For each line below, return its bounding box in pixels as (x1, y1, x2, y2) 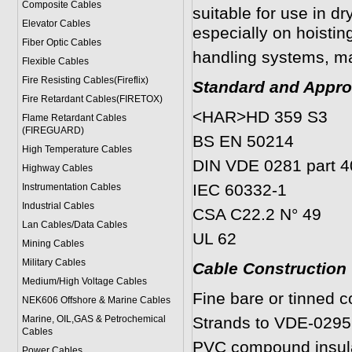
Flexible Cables (21, 56, 89, 67)
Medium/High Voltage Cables (21, 276, 147, 287)
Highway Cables (21, 163, 93, 174)
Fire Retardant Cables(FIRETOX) (21, 93, 163, 104)
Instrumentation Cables (21, 181, 121, 192)
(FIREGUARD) (21, 125, 84, 136)
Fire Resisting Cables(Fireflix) (21, 75, 148, 86)
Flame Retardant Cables (21, 112, 126, 123)
